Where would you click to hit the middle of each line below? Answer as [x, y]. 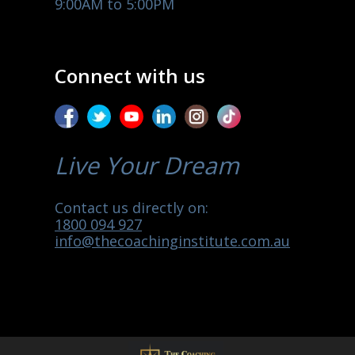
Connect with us [130, 76]
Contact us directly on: [132, 208]
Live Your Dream [147, 165]
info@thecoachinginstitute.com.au [172, 241]
